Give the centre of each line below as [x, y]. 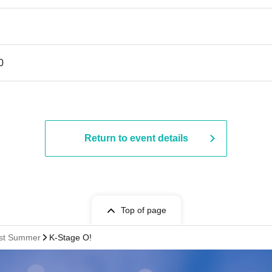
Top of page [143, 210]
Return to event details [136, 138]
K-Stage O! [70, 237]
